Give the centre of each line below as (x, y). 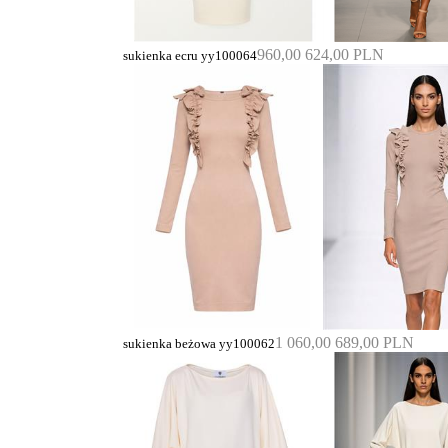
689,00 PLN (374, 342)
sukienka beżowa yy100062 (199, 343)
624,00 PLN (344, 55)
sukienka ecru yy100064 (190, 56)
